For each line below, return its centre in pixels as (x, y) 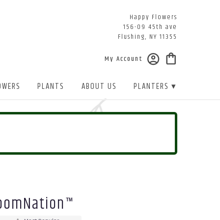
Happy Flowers (153, 17)
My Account (124, 59)
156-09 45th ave (150, 27)
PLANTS (51, 87)
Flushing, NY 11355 (148, 37)
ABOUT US (99, 87)
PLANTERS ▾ (155, 87)
